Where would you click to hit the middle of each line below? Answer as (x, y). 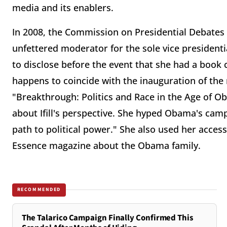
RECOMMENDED (39, 190)
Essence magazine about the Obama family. (106, 145)
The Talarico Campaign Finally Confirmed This (107, 218)
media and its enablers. (63, 8)
